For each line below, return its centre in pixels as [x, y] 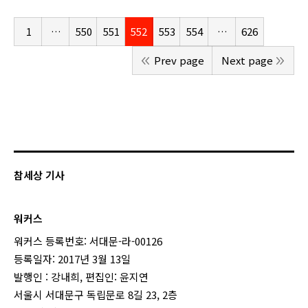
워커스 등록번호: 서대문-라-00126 [88, 241]
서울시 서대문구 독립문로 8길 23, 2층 [96, 295]
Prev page [179, 60]
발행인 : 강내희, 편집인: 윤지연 [81, 277]
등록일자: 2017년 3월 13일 [72, 259]
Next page [247, 60]
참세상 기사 [39, 175]
